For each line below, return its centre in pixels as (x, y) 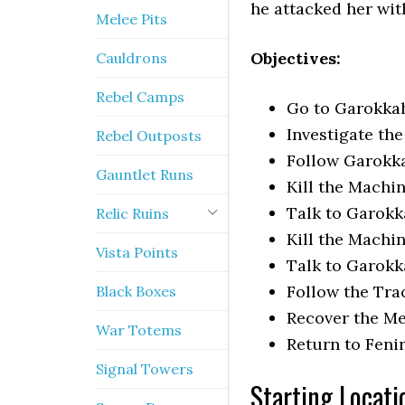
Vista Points (137, 252)
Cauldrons (132, 58)
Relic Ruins (132, 213)
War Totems (139, 330)
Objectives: (296, 58)
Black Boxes (136, 291)
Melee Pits (132, 19)
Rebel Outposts (149, 136)
